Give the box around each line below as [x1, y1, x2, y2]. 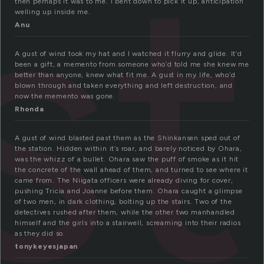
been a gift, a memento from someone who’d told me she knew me [15, 60, 249, 69]
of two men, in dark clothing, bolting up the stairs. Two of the [15, 197, 232, 206]
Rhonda [15, 105, 44, 114]
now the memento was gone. [15, 92, 116, 101]
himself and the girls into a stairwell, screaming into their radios [15, 219, 241, 227]
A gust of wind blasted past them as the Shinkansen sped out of [15, 134, 240, 143]
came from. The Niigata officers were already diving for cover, [15, 176, 233, 185]
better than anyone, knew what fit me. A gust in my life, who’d [15, 71, 236, 80]
